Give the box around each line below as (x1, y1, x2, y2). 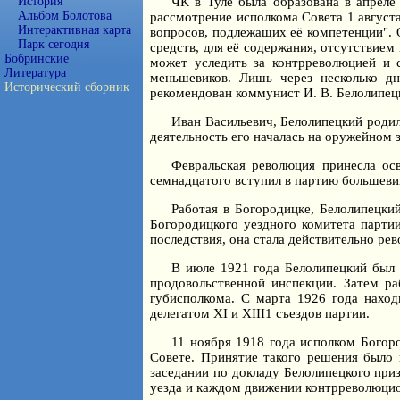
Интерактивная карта (18, 23, 131, 37)
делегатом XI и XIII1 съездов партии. (150, 306, 370, 321)
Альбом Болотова (18, 9, 112, 22)
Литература (4, 66, 66, 79)
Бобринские (4, 52, 69, 65)
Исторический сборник (4, 80, 129, 94)
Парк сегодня (18, 37, 89, 51)
